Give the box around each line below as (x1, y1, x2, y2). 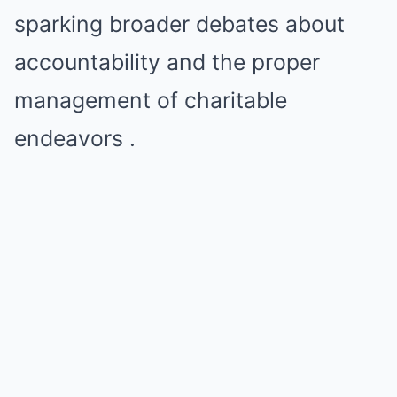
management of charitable (14, 87, 287, 114)
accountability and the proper (14, 49, 320, 76)
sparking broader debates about (14, 11, 345, 38)
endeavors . (14, 125, 136, 152)
